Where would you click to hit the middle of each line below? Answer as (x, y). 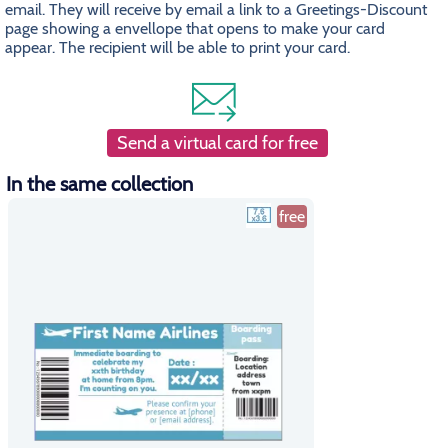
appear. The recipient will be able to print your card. (177, 47)
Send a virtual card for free (218, 143)
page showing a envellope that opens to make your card (195, 28)
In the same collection (99, 184)
